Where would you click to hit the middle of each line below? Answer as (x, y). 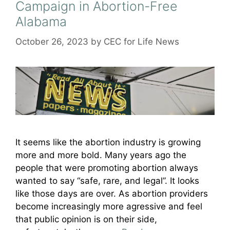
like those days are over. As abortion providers (112, 194)
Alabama (41, 22)
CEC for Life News (141, 41)
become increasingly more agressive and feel (109, 207)
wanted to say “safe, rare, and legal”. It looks (107, 181)
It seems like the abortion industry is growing (108, 142)
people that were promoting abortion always (107, 168)
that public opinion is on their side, (86, 219)
